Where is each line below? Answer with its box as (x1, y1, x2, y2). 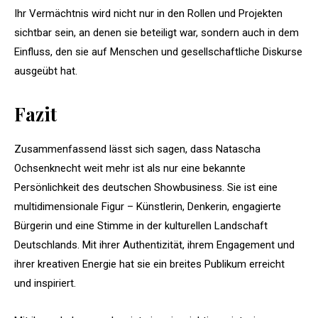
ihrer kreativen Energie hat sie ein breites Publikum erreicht (14, 257, 285, 270)
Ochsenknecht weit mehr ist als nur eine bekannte (14, 161, 246, 175)
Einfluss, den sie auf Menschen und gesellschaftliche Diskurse (14, 45, 302, 58)
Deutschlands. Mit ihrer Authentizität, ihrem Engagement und (14, 238, 295, 251)
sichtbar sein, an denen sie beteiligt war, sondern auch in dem (14, 26, 299, 39)
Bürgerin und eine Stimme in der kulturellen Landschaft (14, 219, 268, 232)
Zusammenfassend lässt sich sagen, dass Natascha (14, 142, 261, 155)
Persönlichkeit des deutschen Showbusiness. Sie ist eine (14, 180, 278, 194)
